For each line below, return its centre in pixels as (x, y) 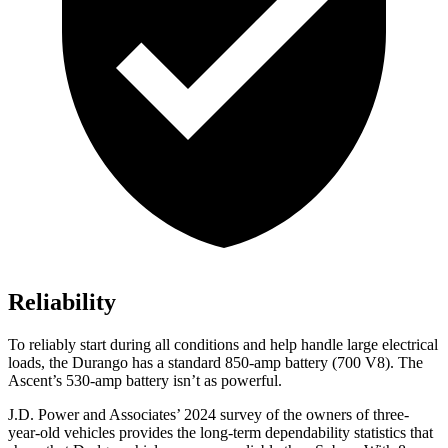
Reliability (62, 302)
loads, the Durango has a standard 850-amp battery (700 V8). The (215, 363)
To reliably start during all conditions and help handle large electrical (223, 345)
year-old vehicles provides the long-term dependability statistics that (220, 433)
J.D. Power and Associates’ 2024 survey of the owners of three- (208, 415)
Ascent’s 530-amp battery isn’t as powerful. (145, 381)
